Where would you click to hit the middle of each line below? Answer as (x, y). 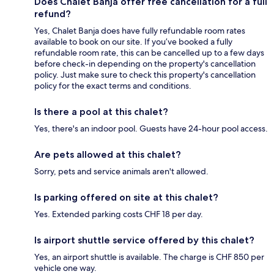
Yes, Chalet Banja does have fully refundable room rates (140, 31)
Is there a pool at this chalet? (101, 112)
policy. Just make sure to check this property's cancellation (145, 75)
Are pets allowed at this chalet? (108, 155)
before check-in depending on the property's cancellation (145, 64)
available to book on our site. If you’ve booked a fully (133, 42)
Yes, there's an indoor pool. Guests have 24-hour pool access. (151, 129)
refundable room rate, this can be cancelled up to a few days (149, 53)
